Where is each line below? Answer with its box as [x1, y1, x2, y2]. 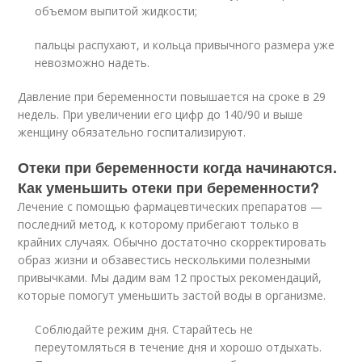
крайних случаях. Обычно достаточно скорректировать [18, 234, 327, 250]
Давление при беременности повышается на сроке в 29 [18, 88, 326, 104]
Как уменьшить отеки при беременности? [18, 176, 320, 198]
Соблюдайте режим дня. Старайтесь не [35, 321, 254, 337]
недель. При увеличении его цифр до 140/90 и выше [18, 106, 304, 122]
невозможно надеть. [35, 54, 150, 70]
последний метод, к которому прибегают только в [18, 216, 300, 232]
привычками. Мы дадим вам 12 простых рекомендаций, [18, 269, 322, 285]
